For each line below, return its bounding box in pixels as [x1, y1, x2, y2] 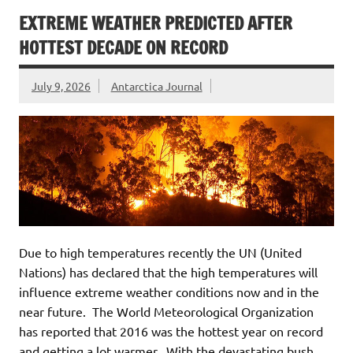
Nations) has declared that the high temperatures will [19, 263, 318, 280]
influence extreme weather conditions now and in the [19, 283, 319, 299]
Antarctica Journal [110, 78, 203, 93]
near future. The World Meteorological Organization [19, 303, 314, 319]
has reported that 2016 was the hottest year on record [19, 322, 323, 339]
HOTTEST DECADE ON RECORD [19, 35, 228, 60]
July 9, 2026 [32, 78, 91, 93]
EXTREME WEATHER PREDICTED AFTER [19, 10, 292, 35]
